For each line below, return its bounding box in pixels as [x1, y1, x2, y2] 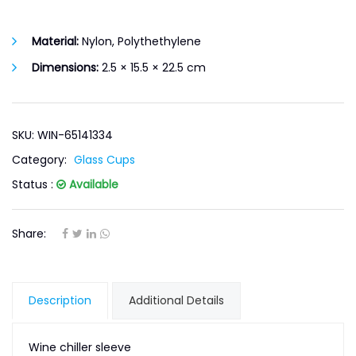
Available [66, 176, 118, 192]
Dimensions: [32, 60, 99, 75]
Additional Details [129, 292, 224, 308]
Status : [12, 176, 56, 192]
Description [29, 292, 91, 308]
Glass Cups [74, 152, 135, 168]
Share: [12, 226, 46, 242]
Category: [12, 152, 70, 168]
